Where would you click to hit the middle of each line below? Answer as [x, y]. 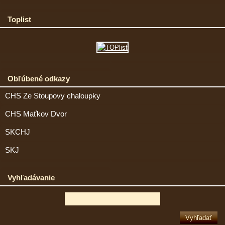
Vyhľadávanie [31, 178]
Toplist [19, 20]
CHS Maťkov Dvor [36, 114]
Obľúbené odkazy [39, 79]
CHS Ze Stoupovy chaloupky [53, 96]
